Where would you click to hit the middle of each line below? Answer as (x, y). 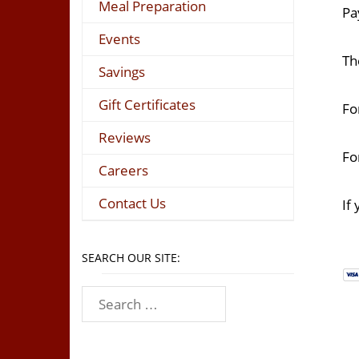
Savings (122, 71)
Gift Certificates (147, 104)
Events (119, 38)
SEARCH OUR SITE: (131, 257)
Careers (123, 170)
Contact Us (132, 203)
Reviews (125, 137)
